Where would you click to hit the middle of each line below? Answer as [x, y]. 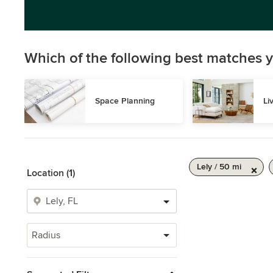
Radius [46, 235]
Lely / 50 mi [219, 167]
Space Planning [125, 101]
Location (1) [51, 173]
